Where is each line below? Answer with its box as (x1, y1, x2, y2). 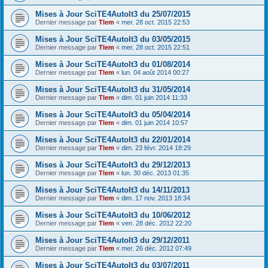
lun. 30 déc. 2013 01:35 (121, 169, 189, 176)
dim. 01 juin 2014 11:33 (121, 94, 187, 101)
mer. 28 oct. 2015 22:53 (121, 19, 190, 26)
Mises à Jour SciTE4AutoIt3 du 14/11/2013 (35, 185, 190, 194)
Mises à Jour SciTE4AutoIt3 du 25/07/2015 (35, 10, 190, 19)
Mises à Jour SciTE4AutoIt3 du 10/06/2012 (35, 211, 190, 220)
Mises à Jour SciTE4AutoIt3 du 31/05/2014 (35, 85, 190, 94)
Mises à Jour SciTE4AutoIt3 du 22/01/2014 (35, 135, 190, 144)
